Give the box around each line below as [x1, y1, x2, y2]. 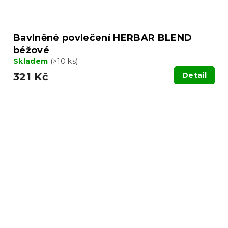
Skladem [13, 56, 50, 66]
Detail [182, 70, 207, 80]
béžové [13, 44, 49, 56]
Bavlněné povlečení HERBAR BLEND [13, 32, 192, 43]
